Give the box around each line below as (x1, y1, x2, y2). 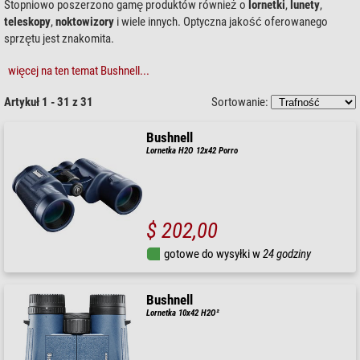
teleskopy (4, 14, 51, 29)
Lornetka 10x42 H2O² (146, 307, 220, 318)
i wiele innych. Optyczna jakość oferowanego (114, 14, 328, 29)
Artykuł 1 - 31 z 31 (4, 94, 93, 109)
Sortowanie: (211, 94, 271, 109)
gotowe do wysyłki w (164, 246, 264, 261)
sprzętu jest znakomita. (4, 31, 114, 46)
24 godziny (263, 246, 312, 261)
